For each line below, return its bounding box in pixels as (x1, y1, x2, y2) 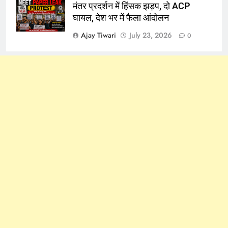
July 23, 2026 (129, 30, 172, 41)
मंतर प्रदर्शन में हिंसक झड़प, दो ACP (73, 1, 190, 12)
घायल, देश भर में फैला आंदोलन (73, 13, 169, 23)
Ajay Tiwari (81, 30, 116, 41)
